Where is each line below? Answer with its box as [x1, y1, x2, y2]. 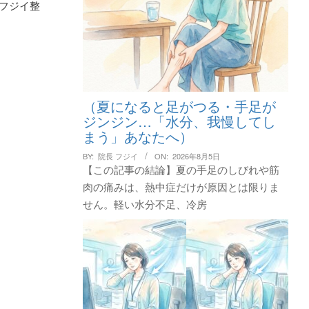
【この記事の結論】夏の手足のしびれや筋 [82, 161, 279, 177]
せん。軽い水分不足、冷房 [82, 196, 207, 211]
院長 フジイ [97, 150, 138, 161]
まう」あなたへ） [82, 126, 193, 146]
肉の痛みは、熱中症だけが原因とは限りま [82, 179, 279, 194]
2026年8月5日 [172, 150, 220, 161]
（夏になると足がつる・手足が [82, 95, 276, 116]
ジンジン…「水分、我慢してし [82, 110, 276, 131]
